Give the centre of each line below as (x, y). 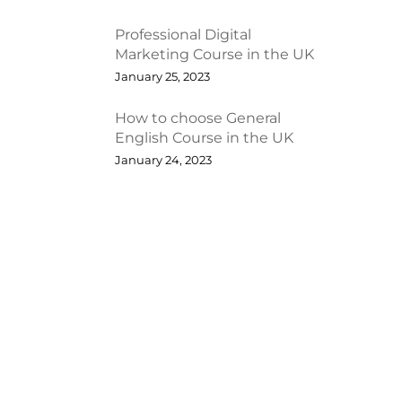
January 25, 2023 (162, 76)
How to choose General (197, 118)
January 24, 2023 (163, 159)
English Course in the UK (204, 137)
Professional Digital (183, 34)
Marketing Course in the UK (214, 54)
